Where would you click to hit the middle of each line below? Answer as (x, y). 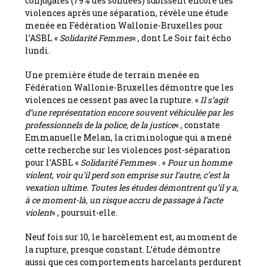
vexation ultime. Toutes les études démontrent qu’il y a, (132, 187)
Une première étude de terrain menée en (113, 74)
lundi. (38, 50)
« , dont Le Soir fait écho (182, 38)
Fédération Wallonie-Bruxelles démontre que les (130, 87)
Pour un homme (200, 162)
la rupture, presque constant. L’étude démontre (123, 249)
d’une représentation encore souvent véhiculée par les (129, 112)
